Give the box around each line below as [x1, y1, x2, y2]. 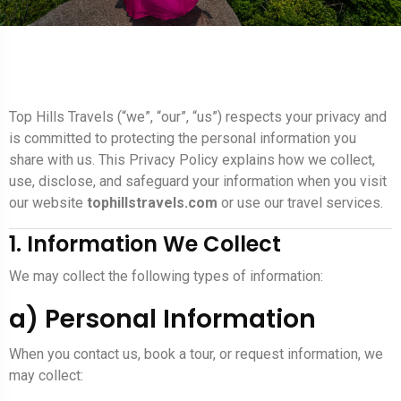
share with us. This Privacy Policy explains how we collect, [9, 151, 375, 169]
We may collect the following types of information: [9, 268, 323, 286]
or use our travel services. [218, 194, 383, 212]
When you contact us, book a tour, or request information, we [9, 346, 383, 363]
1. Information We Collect [9, 229, 281, 260]
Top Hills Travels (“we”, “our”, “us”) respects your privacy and [9, 108, 387, 126]
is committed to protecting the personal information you [9, 130, 356, 148]
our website [9, 194, 87, 212]
